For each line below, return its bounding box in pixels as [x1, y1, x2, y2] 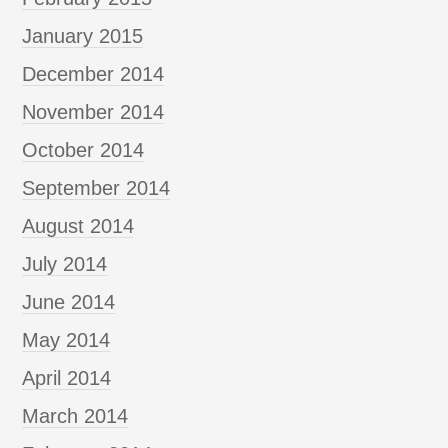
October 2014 [22, 138, 145, 161]
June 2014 [22, 290, 116, 313]
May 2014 [22, 328, 111, 351]
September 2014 [22, 176, 171, 199]
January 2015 [22, 24, 144, 47]
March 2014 [22, 404, 129, 427]
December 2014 [22, 62, 165, 85]
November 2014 [22, 100, 165, 123]
